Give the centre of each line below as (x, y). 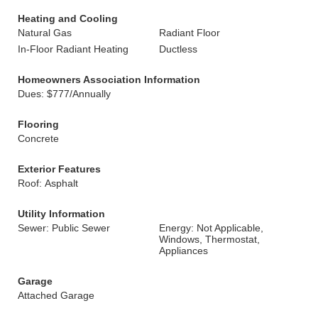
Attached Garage (56, 295)
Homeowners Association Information (109, 79)
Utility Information (61, 214)
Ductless (178, 49)
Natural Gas (45, 33)
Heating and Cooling (68, 18)
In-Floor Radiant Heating (73, 49)
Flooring (38, 124)
